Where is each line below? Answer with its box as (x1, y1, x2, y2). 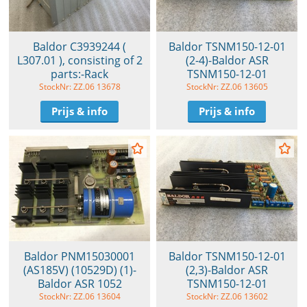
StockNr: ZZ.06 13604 (38, 291, 121, 303)
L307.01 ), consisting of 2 (16, 52, 143, 68)
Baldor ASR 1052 (37, 276, 122, 292)
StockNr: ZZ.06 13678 (38, 80, 121, 93)
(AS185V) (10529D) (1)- (23, 262, 136, 278)
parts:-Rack (51, 66, 108, 82)
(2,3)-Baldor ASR (186, 262, 268, 278)
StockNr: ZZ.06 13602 (186, 291, 268, 303)
